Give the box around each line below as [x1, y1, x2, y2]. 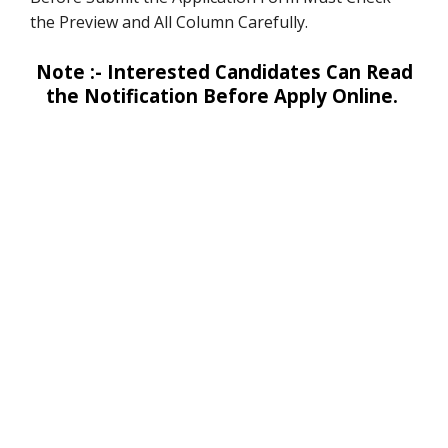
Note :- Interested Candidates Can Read [35, 58, 413, 84]
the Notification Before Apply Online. [45, 82, 398, 108]
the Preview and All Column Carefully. [30, 11, 308, 33]
